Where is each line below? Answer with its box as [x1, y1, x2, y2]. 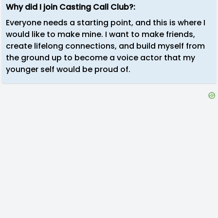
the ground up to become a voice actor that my [6, 52, 195, 63]
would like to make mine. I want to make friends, [6, 29, 195, 40]
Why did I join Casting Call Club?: [6, 1, 135, 13]
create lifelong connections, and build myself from [6, 40, 205, 52]
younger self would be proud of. [6, 64, 130, 75]
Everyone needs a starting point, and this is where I [6, 17, 205, 28]
